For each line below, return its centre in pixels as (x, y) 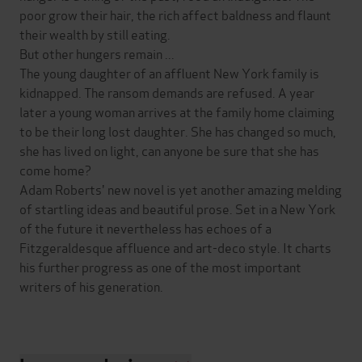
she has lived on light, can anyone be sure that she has (169, 149)
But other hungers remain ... (97, 53)
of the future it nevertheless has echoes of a (145, 227)
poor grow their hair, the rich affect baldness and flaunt (175, 14)
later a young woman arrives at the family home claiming (177, 111)
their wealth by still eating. (95, 33)
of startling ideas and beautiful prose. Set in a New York (177, 208)
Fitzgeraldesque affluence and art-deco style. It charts (175, 246)
